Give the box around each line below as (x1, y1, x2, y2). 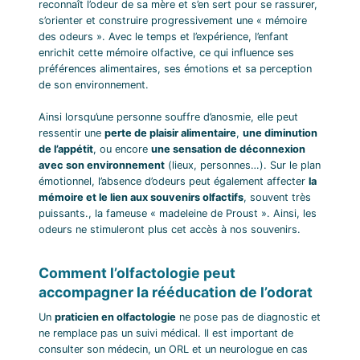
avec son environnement (39, 158, 165, 171)
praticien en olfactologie (55, 310, 176, 323)
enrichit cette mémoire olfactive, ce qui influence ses (39, 46, 294, 59)
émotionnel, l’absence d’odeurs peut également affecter (39, 174, 309, 187)
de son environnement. (39, 78, 149, 91)
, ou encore (93, 142, 151, 155)
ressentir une (39, 126, 104, 139)
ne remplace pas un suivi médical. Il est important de (39, 326, 293, 339)
